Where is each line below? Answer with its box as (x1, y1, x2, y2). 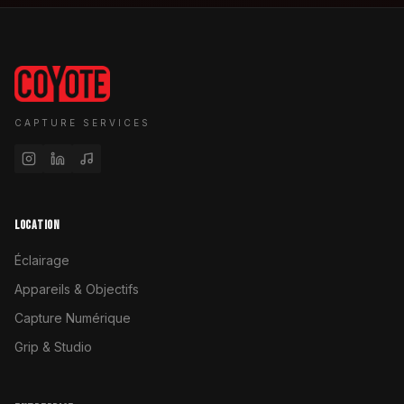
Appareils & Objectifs (14, 281, 139, 297)
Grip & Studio (14, 339, 92, 354)
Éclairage (14, 252, 69, 268)
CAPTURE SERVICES (14, 117, 151, 128)
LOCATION (14, 217, 60, 233)
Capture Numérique (14, 310, 131, 326)
